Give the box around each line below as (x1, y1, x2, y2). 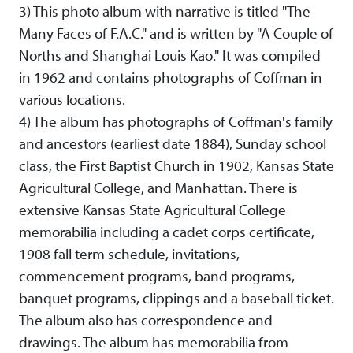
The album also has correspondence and (19, 310, 273, 330)
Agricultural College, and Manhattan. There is (19, 178, 298, 198)
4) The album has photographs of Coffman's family (19, 112, 333, 132)
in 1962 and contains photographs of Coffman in (19, 68, 322, 87)
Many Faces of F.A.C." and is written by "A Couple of (19, 24, 333, 43)
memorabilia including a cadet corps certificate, (19, 222, 314, 242)
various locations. (19, 90, 125, 110)
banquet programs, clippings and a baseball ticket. (19, 288, 334, 308)
